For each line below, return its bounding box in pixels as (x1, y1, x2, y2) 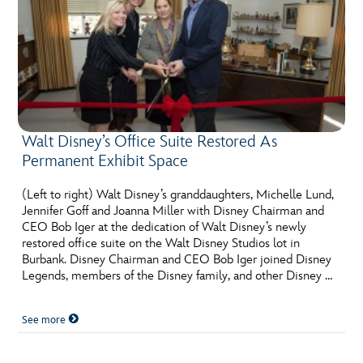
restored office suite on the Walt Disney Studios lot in (22, 236, 301, 252)
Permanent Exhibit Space (22, 152, 189, 172)
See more (22, 314, 69, 327)
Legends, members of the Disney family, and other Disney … (22, 268, 333, 284)
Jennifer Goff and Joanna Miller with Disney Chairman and (22, 203, 325, 220)
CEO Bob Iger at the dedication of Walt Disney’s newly (22, 220, 307, 236)
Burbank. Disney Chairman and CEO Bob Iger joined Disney (22, 252, 332, 268)
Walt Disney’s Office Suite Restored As (22, 132, 278, 152)
